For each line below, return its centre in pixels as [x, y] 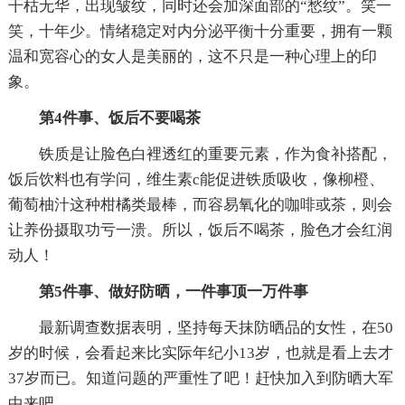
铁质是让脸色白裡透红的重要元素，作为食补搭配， [215, 154]
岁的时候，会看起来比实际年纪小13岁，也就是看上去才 [200, 353]
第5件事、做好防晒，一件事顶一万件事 [173, 291]
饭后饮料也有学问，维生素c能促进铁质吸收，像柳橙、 [196, 179]
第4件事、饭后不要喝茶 [119, 118]
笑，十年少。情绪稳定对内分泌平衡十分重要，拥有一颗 [200, 31]
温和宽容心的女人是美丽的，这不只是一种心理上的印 [192, 56]
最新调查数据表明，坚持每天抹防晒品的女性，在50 [216, 327]
